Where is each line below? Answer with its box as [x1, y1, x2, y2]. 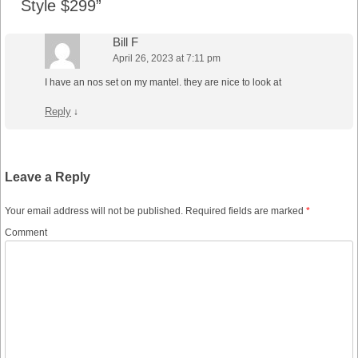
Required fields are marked [183, 205, 306, 217]
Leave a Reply [5, 170, 90, 185]
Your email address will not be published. [5, 205, 183, 217]
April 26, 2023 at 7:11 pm [113, 53, 221, 65]
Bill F [113, 35, 138, 50]
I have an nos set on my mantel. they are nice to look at [45, 77, 281, 89]
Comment [5, 227, 47, 239]
